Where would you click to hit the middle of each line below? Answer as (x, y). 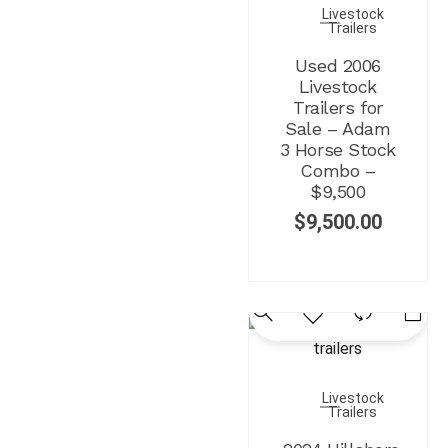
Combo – (338, 170)
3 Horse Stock (337, 149)
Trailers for (338, 107)
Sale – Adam (338, 128)
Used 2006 (337, 65)
